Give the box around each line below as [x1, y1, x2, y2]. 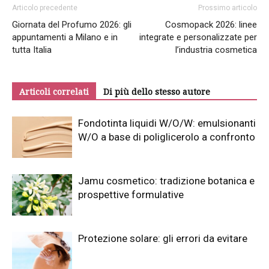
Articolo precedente [12, 4, 77, 13]
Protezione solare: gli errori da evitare [78, 232, 247, 245]
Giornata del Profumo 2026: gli [12, 19, 131, 31]
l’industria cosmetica [175, 44, 257, 56]
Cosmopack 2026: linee [165, 19, 257, 31]
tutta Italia [12, 44, 52, 56]
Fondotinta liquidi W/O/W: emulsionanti [78, 117, 256, 130]
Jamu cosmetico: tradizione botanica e [78, 175, 255, 187]
